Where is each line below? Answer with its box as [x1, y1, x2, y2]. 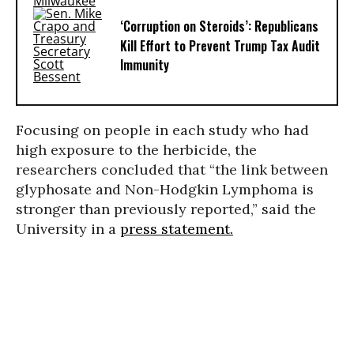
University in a [16, 220, 120, 238]
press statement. [120, 220, 233, 238]
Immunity [120, 55, 169, 75]
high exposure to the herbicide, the [16, 141, 257, 159]
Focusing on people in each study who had [16, 121, 309, 139]
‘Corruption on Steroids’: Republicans [120, 17, 318, 36]
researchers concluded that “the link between [16, 160, 328, 179]
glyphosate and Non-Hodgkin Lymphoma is [16, 180, 314, 198]
